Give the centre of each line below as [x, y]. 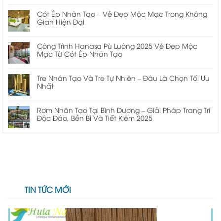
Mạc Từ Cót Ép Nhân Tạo [80, 53]
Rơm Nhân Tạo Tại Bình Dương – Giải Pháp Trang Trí [124, 110]
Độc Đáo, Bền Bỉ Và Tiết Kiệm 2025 [95, 117]
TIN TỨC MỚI [48, 189]
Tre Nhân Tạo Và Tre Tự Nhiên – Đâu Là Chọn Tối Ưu [123, 77]
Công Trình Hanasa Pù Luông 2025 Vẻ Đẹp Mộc [117, 45]
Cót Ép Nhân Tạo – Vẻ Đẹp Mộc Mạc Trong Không [122, 13]
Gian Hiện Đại [61, 21]
